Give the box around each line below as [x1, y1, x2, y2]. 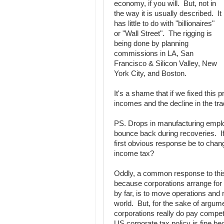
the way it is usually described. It [114, 9, 221, 17]
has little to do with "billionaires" [114, 19, 214, 27]
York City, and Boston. [114, 69, 186, 77]
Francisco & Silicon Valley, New [114, 59, 217, 67]
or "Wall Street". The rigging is [114, 29, 212, 37]
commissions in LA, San [114, 49, 193, 57]
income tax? [114, 149, 154, 157]
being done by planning [114, 39, 188, 47]
